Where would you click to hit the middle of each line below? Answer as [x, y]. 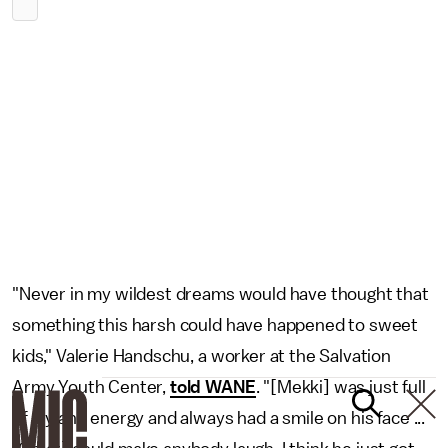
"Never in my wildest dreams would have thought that [220, 294]
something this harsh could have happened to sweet [215, 325]
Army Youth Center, [91, 387]
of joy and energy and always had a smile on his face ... [219, 418]
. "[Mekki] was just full [340, 387]
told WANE [212, 387]
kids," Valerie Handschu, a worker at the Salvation [201, 356]
